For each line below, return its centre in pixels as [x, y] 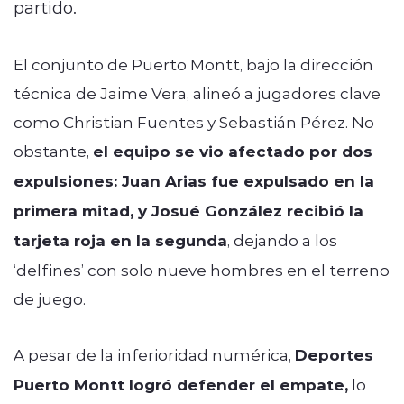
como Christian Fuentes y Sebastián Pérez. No [194, 121]
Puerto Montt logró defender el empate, [181, 384]
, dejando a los [282, 239]
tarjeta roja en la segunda [120, 240]
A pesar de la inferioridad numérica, [154, 354]
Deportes [334, 354]
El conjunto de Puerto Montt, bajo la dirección [193, 64]
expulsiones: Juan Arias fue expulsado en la [194, 180]
